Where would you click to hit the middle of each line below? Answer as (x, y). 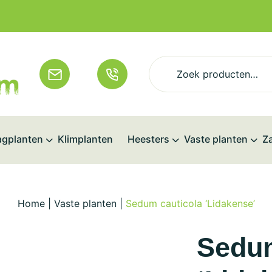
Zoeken (167, 64)
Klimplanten (85, 139)
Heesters (148, 139)
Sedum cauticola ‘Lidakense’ (190, 203)
